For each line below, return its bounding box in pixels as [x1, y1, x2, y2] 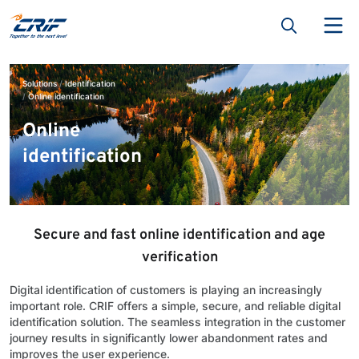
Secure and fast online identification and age [34, 226, 325, 244]
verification [141, 248, 218, 267]
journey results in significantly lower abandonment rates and [10, 331, 328, 345]
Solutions [22, 79, 57, 88]
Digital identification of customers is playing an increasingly [10, 283, 322, 296]
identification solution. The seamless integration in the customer [10, 315, 345, 329]
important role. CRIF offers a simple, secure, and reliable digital [10, 299, 341, 313]
